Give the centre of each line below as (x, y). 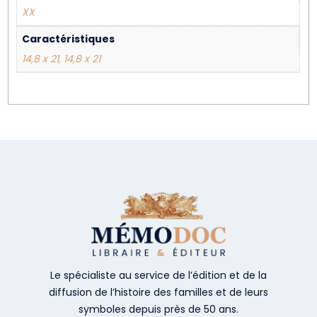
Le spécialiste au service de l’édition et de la (158, 275)
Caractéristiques (69, 39)
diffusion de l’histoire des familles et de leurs (158, 292)
